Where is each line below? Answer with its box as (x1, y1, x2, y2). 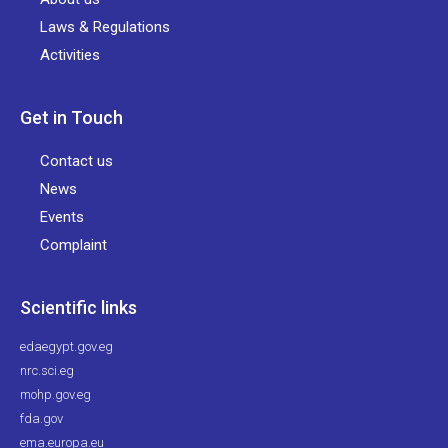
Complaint (40, 235, 107, 254)
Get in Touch (20, 106, 123, 128)
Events (40, 207, 84, 226)
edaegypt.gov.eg (20, 338, 113, 354)
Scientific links (20, 296, 137, 318)
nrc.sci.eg (20, 362, 74, 378)
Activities (40, 45, 100, 64)
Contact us (40, 151, 113, 170)
